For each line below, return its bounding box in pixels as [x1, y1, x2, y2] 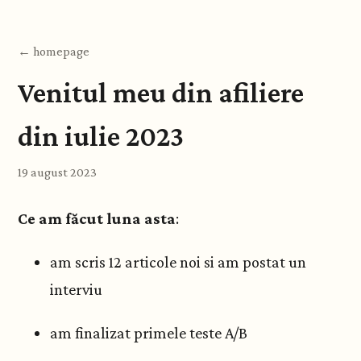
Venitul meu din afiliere [18, 77, 304, 109]
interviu [50, 280, 102, 298]
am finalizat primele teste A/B [50, 324, 247, 342]
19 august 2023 [18, 165, 97, 179]
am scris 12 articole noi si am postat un [50, 253, 306, 271]
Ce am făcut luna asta [18, 210, 176, 227]
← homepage [18, 44, 89, 58]
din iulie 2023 [18, 120, 184, 152]
